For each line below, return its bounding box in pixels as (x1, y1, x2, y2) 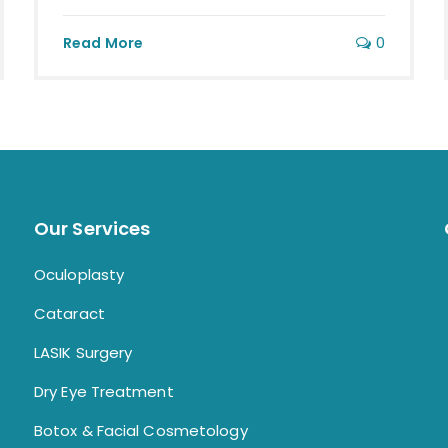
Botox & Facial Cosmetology (34, 420, 248, 442)
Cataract (34, 303, 105, 325)
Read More (63, 33, 143, 54)
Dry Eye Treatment (34, 381, 174, 403)
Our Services (34, 216, 151, 242)
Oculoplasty (34, 264, 125, 286)
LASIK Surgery (34, 342, 133, 364)
